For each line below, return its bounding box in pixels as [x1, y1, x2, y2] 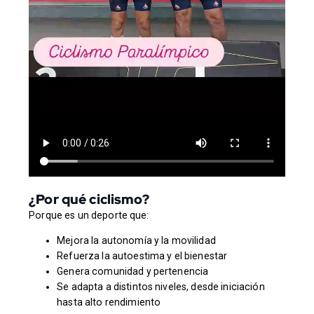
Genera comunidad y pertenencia [57, 266, 209, 278]
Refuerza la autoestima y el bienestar [57, 250, 228, 262]
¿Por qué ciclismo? [29, 190, 149, 209]
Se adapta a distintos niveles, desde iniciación [57, 281, 265, 293]
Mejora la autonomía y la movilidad [57, 235, 216, 247]
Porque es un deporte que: [29, 210, 149, 221]
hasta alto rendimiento [57, 296, 161, 308]
